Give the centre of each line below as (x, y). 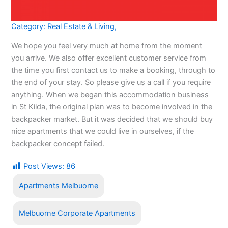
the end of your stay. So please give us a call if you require (111, 82)
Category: (30, 27)
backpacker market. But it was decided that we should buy (112, 119)
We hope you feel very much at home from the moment (107, 46)
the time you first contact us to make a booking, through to (113, 70)
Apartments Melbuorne (59, 186)
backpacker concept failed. (58, 143)
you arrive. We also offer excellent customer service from (109, 58)
